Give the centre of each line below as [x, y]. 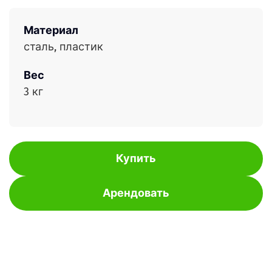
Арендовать [136, 193]
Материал [51, 30]
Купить [136, 158]
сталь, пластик [63, 47]
